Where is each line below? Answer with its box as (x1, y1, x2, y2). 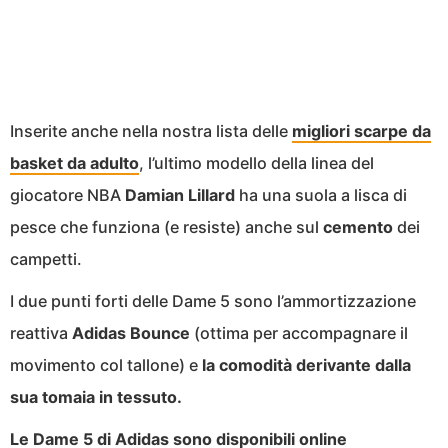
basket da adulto (10, 152, 139, 173)
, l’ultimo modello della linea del (139, 152, 374, 173)
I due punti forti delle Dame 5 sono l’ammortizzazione (10, 290, 416, 311)
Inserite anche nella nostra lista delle (10, 120, 292, 141)
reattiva (10, 322, 72, 343)
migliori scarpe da (292, 120, 431, 141)
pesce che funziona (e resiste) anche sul (10, 216, 323, 237)
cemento (323, 216, 393, 237)
